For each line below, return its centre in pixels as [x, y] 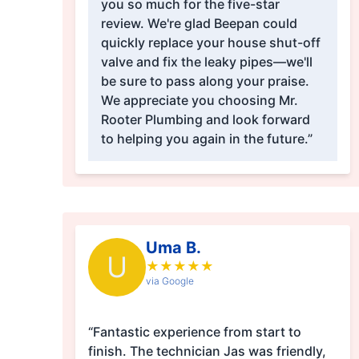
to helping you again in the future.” [206, 139]
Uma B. [173, 248]
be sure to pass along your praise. [205, 81]
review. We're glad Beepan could [199, 24]
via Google [169, 281]
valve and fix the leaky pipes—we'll [206, 62]
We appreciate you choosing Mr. [199, 101]
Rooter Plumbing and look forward [205, 120]
